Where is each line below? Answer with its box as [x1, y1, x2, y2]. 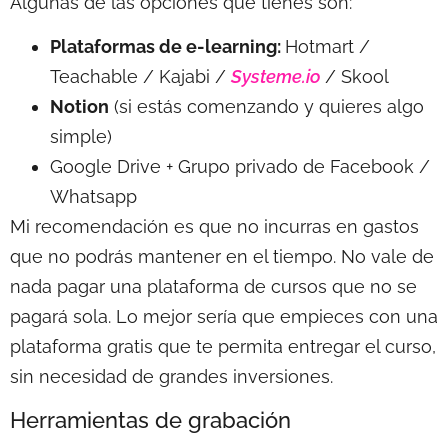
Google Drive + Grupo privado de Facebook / [50, 155, 430, 177]
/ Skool [320, 65, 389, 87]
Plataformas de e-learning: [50, 35, 285, 57]
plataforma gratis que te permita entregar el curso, [10, 335, 436, 357]
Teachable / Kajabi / [50, 65, 231, 87]
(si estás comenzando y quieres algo [109, 95, 424, 117]
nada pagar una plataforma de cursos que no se [10, 275, 417, 297]
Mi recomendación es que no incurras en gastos [10, 215, 419, 237]
